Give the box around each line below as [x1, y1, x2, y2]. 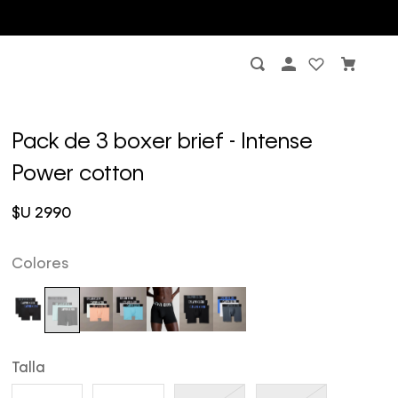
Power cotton [11, 164, 144, 186]
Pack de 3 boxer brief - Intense [11, 132, 313, 154]
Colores [11, 257, 68, 272]
